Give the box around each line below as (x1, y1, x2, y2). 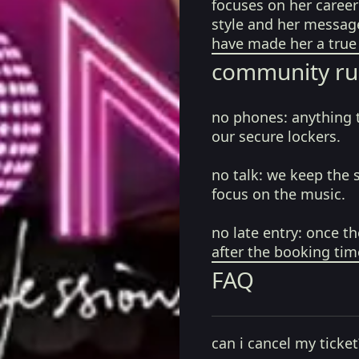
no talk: (212, 165, 263, 184)
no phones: (212, 107, 288, 127)
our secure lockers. (212, 127, 341, 146)
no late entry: (212, 223, 302, 242)
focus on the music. (212, 184, 345, 204)
